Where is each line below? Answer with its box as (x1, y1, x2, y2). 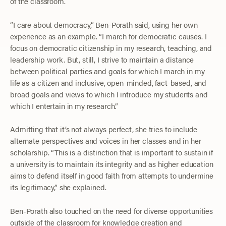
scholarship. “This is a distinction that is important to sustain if (10, 147, 213, 158)
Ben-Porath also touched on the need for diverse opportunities (10, 205, 213, 216)
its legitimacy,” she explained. (10, 182, 106, 193)
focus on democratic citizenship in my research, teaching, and (10, 42, 212, 53)
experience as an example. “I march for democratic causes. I (10, 30, 207, 41)
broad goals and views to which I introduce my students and (10, 88, 208, 99)
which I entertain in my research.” (10, 100, 119, 111)
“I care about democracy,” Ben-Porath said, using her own (10, 19, 198, 30)
